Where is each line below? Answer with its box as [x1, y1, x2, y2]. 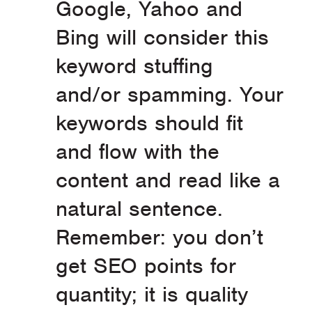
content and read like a [56, 166, 280, 194]
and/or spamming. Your [56, 81, 283, 109]
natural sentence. [56, 195, 230, 223]
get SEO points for [56, 252, 236, 280]
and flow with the [56, 138, 219, 166]
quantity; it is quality [56, 281, 248, 309]
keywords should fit [56, 109, 243, 137]
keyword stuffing [56, 52, 213, 80]
